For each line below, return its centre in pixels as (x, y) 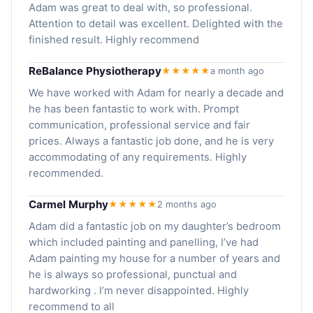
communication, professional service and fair (139, 125)
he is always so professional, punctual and (133, 274)
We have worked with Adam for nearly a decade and (156, 93)
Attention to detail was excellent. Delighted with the (156, 23)
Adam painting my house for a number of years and (154, 258)
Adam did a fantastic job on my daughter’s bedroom (155, 226)
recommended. (66, 173)
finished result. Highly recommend (114, 39)
